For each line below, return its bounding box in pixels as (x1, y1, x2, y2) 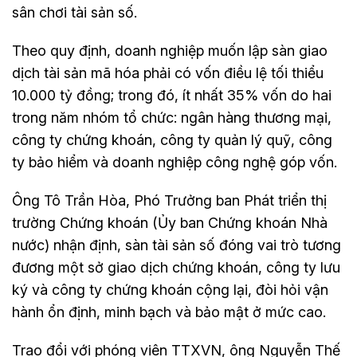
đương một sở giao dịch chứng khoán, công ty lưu (12, 258, 340, 276)
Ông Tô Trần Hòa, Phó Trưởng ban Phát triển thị (12, 191, 327, 209)
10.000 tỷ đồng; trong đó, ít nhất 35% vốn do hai (12, 86, 331, 104)
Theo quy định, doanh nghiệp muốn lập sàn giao (12, 41, 328, 59)
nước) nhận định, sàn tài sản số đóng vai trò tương (12, 236, 341, 253)
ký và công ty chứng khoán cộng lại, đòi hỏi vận (12, 280, 328, 298)
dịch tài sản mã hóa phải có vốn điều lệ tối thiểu (12, 64, 324, 81)
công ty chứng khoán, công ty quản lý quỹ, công (12, 131, 332, 148)
